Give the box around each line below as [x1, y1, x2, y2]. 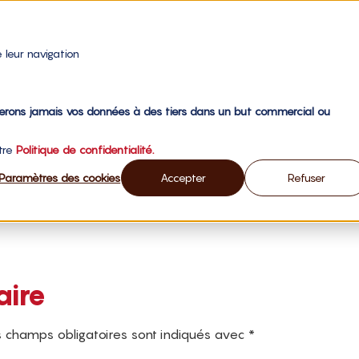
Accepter [159, 170, 206, 184]
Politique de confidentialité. [15, 142, 154, 156]
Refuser [287, 170, 325, 184]
